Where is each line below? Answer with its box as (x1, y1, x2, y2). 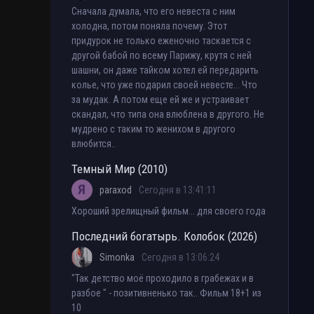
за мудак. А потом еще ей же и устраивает (71, 94, 249, 106)
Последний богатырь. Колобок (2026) (71, 229, 257, 244)
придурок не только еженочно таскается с (71, 35, 251, 47)
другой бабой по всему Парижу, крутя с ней (71, 50, 252, 62)
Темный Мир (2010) (71, 162, 168, 177)
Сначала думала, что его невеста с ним (71, 6, 235, 18)
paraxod (100, 184, 132, 196)
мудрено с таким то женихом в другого (71, 123, 235, 135)
